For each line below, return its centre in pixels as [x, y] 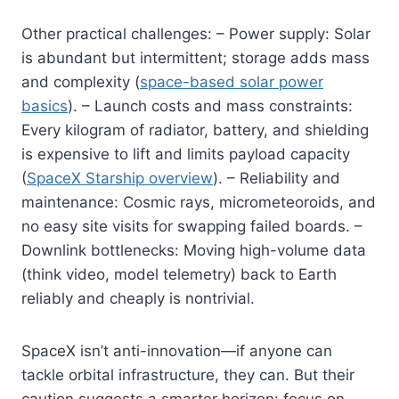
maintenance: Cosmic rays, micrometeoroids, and [199, 202]
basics [45, 106]
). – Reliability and [277, 178]
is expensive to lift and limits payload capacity [186, 154]
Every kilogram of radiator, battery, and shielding [195, 130]
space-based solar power [232, 81]
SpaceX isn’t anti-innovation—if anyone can [177, 350]
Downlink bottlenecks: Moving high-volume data [194, 250]
